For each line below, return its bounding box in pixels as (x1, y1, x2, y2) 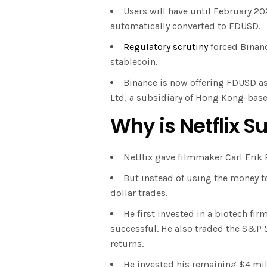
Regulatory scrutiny (123, 41, 208, 53)
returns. (110, 238, 144, 250)
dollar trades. (110, 187, 167, 199)
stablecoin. (110, 56, 157, 68)
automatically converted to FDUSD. (110, 20, 260, 32)
